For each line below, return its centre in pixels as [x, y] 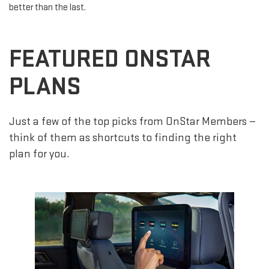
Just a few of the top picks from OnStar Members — [132, 122]
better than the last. [47, 8]
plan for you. [39, 154]
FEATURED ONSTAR [110, 59]
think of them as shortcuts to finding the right [123, 138]
